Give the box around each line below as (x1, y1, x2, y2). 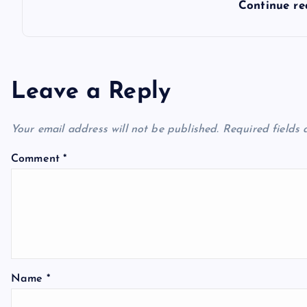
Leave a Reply (11, 80, 171, 105)
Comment (11, 153, 64, 165)
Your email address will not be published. (11, 124, 219, 136)
